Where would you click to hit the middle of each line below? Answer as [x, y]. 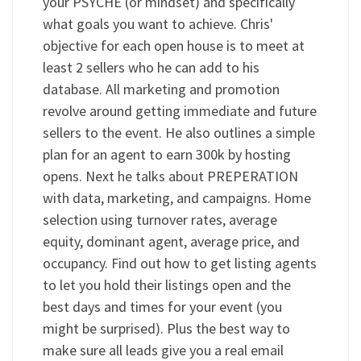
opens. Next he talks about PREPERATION [170, 176]
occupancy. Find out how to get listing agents [179, 263]
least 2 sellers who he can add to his [151, 68]
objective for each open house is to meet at [173, 46]
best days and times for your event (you [162, 307]
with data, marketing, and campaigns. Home [176, 198]
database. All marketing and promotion [161, 89]
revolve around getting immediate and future [179, 111]
